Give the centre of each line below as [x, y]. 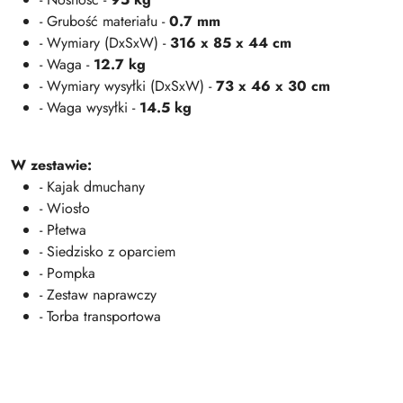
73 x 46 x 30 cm [273, 86]
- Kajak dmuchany [92, 187]
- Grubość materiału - [104, 21]
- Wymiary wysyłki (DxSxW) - [128, 86]
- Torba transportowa [100, 316]
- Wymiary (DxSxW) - [105, 43]
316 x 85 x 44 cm [231, 43]
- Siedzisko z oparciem [107, 251]
